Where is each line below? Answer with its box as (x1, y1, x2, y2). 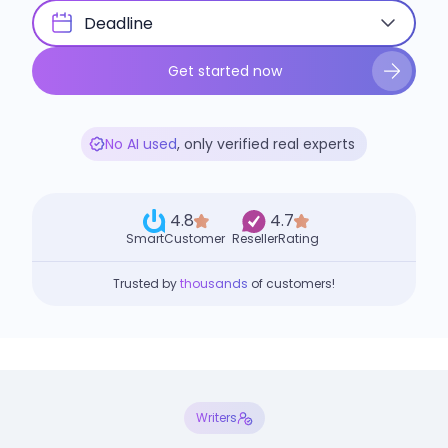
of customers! (248, 275, 335, 292)
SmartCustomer (126, 230, 226, 247)
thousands (180, 275, 248, 292)
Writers (195, 409, 237, 426)
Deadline (84, 12, 153, 35)
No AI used (105, 134, 177, 154)
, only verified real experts (177, 134, 355, 154)
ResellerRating (232, 230, 320, 247)
